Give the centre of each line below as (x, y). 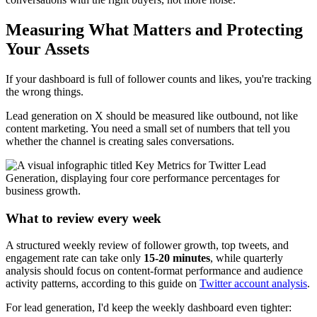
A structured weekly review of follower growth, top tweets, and (147, 246)
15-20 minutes (177, 258)
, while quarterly (247, 258)
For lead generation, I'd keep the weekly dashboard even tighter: (149, 308)
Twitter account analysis (253, 284)
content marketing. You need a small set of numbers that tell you (148, 128)
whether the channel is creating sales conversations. (120, 141)
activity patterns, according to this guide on (103, 284)
